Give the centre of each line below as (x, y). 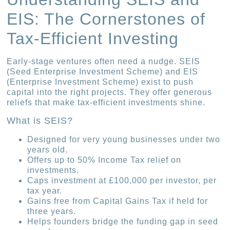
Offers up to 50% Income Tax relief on (104, 160)
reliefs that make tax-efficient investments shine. (106, 103)
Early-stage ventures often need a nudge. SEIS (104, 62)
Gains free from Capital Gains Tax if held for (118, 201)
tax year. (45, 190)
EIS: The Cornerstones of (106, 19)
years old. (48, 149)
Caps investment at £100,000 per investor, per (122, 180)
